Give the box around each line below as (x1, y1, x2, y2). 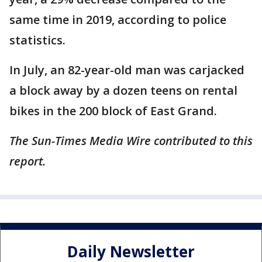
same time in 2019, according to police (9, 11, 226, 27)
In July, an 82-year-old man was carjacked (9, 61, 244, 78)
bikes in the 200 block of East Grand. (9, 102, 217, 119)
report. (9, 153, 46, 169)
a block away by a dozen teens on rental (9, 82, 237, 98)
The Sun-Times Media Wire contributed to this (9, 132, 253, 149)
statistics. (9, 32, 65, 48)
